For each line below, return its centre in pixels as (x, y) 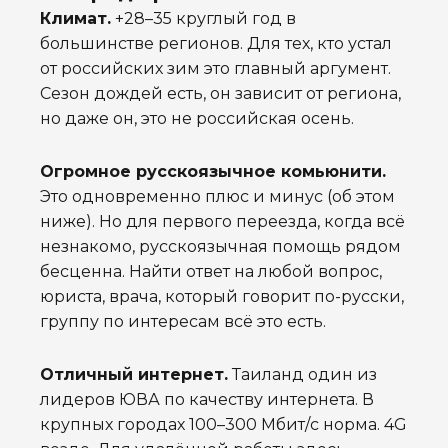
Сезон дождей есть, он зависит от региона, (220, 94)
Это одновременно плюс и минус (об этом (217, 197)
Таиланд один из (302, 375)
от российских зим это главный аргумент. (215, 69)
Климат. (75, 19)
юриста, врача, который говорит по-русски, (222, 297)
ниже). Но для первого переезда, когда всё (222, 222)
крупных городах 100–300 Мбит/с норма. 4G (223, 425)
